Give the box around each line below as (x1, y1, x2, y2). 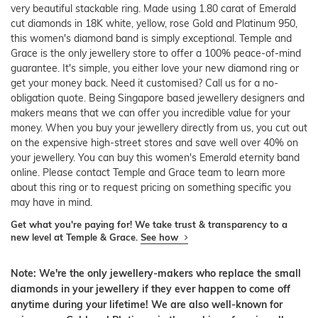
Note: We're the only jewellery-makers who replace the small (11, 267, 301, 280)
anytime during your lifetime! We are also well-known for (11, 298, 283, 312)
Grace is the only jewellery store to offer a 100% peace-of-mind (11, 47, 301, 60)
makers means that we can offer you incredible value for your (11, 106, 290, 120)
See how (141, 231, 181, 243)
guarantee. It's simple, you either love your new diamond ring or (11, 62, 299, 75)
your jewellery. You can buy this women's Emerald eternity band (11, 151, 300, 165)
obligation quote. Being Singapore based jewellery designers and (11, 92, 305, 105)
